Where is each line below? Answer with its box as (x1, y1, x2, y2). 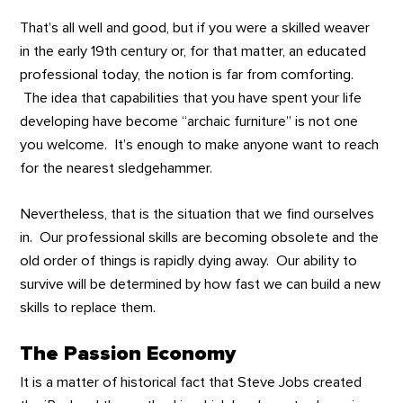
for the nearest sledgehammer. (20, 161, 213, 176)
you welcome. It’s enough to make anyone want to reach (20, 138, 380, 153)
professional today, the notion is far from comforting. (20, 67, 354, 83)
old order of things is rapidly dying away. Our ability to (20, 253, 358, 268)
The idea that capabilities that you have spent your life (20, 91, 363, 106)
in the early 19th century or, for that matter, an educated (20, 44, 367, 59)
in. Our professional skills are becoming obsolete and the (20, 229, 380, 245)
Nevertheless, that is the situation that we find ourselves (20, 206, 375, 221)
